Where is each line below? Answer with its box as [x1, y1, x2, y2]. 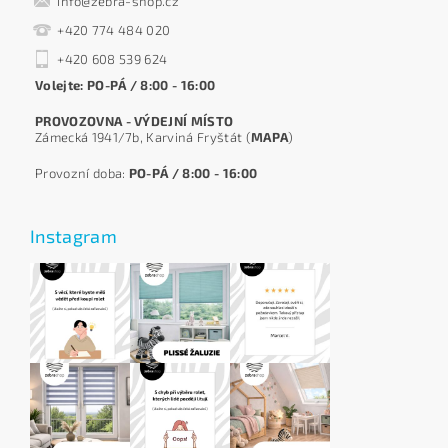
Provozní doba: [35, 165, 129, 181]
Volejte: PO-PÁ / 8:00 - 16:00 [35, 77, 216, 93]
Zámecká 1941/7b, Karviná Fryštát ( [35, 129, 251, 145]
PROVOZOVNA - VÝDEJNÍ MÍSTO [35, 113, 234, 129]
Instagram [30, 225, 117, 247]
